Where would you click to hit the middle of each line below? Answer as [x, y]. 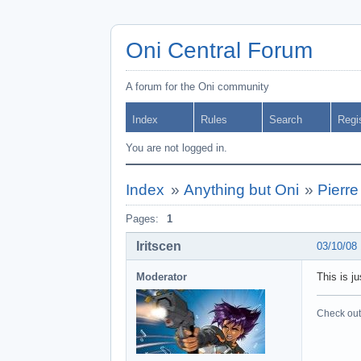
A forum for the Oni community [197, 87]
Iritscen [159, 246]
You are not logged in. [176, 148]
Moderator [162, 276]
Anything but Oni [241, 190]
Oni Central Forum [219, 50]
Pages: [142, 219]
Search [286, 120]
